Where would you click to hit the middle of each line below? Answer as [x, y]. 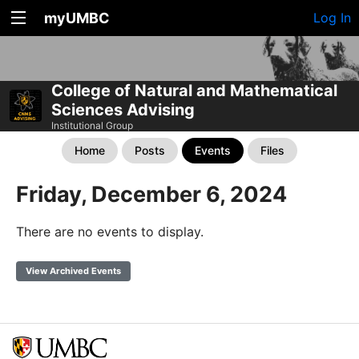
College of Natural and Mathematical [194, 90]
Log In [332, 18]
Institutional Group [92, 125]
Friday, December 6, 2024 [151, 194]
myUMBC [77, 18]
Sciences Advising [123, 109]
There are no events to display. [110, 231]
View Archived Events [73, 270]
